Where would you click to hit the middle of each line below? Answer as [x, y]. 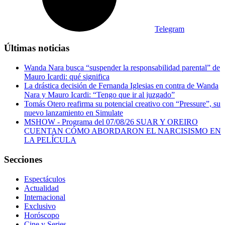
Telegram [170, 29]
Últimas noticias [37, 48]
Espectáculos [45, 179]
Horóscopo [42, 215]
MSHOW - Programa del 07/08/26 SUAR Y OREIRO [111, 122]
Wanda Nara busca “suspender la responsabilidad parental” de [122, 68]
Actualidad [41, 188]
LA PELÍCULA [50, 140]
